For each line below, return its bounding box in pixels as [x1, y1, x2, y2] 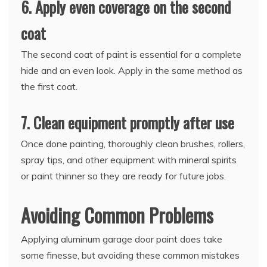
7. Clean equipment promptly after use [21, 110, 234, 134]
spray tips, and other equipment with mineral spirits [21, 153, 237, 166]
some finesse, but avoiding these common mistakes [21, 249, 240, 261]
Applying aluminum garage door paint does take [21, 232, 222, 245]
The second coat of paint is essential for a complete [21, 48, 241, 60]
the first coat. [21, 80, 77, 92]
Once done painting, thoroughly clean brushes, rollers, [21, 137, 245, 150]
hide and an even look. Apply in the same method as [21, 64, 243, 76]
